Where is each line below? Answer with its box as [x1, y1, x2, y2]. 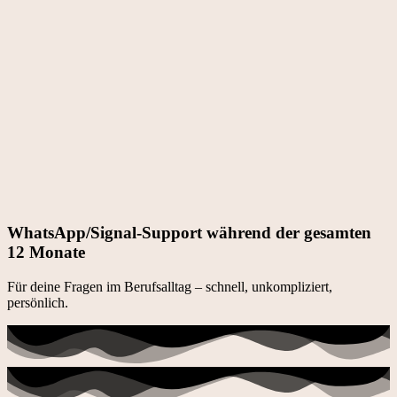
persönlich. [7, 295, 68, 311]
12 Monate [7, 243, 85, 262]
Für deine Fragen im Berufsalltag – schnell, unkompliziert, [7, 279, 332, 295]
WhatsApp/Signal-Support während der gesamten [7, 223, 371, 243]
